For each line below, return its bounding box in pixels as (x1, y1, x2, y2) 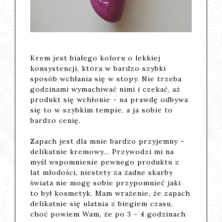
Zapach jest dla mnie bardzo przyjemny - (30, 136, 185, 146)
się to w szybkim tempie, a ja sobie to (30, 105, 173, 114)
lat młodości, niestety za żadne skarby (30, 167, 173, 177)
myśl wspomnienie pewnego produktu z (30, 157, 180, 166)
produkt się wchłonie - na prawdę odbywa (30, 95, 189, 104)
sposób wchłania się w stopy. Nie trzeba (30, 74, 182, 83)
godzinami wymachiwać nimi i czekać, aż (30, 84, 181, 94)
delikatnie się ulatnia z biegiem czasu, (30, 199, 173, 208)
